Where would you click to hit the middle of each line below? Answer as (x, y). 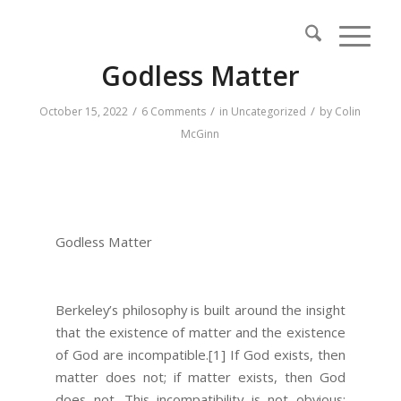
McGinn (200, 134)
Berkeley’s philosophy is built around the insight (200, 309)
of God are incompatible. (132, 354)
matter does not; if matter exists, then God (200, 376)
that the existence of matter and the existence (200, 332)
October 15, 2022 (84, 111)
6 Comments (174, 111)
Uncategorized (269, 111)
